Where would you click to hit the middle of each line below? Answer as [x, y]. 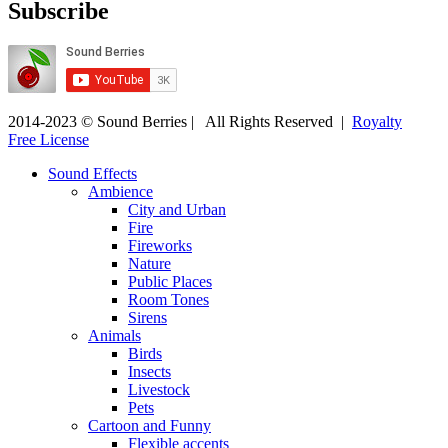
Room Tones [168, 299]
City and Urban [177, 209]
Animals [114, 335]
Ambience [120, 191]
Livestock [159, 389]
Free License [48, 139]
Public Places [170, 281]
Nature [149, 263]
